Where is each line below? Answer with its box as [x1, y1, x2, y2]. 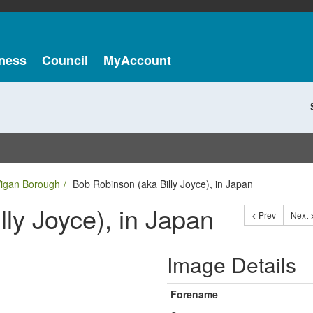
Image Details [167, 249, 296, 279]
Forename [170, 287, 218, 301]
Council [41, 51, 88, 69]
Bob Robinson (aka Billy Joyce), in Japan [73, 177, 253, 191]
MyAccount [103, 51, 171, 69]
